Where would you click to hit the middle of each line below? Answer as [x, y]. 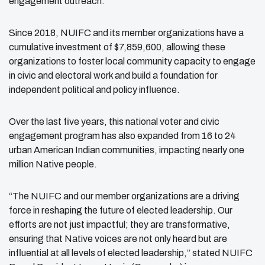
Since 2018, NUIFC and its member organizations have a [126, 33]
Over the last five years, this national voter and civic [114, 121]
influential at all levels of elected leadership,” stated [115, 253]
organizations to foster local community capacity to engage [132, 61]
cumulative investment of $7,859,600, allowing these [117, 47]
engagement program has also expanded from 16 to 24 [122, 135]
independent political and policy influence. [95, 89]
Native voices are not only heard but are [146, 238]
